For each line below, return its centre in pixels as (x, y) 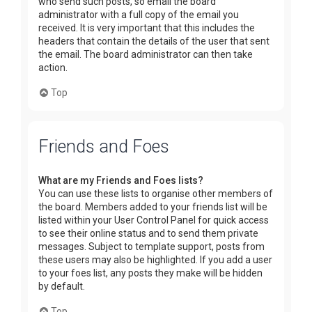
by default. (62, 287)
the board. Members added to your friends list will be (153, 207)
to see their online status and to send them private (148, 234)
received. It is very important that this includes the (147, 28)
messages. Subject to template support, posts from (151, 247)
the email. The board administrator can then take (146, 54)
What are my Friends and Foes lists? (121, 181)
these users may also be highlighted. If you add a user (155, 260)
